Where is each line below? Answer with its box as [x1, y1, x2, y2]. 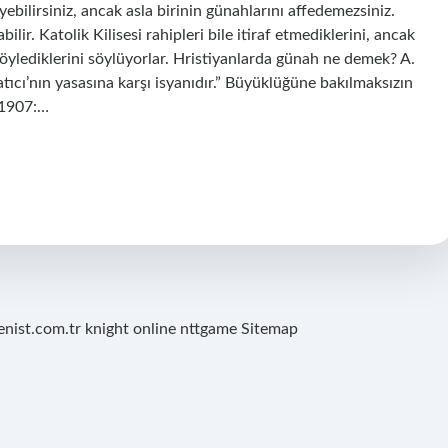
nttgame [180, 321, 237, 337]
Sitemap [241, 321, 298, 337]
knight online [85, 321, 176, 337]
